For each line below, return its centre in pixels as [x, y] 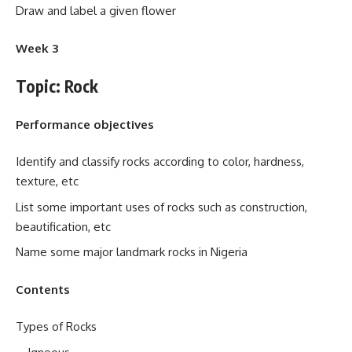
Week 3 [37, 48]
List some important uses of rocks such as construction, [161, 207]
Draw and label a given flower [96, 11]
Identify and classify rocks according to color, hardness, [160, 161]
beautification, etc [63, 226]
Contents [43, 289]
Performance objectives [85, 124]
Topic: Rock [57, 86]
